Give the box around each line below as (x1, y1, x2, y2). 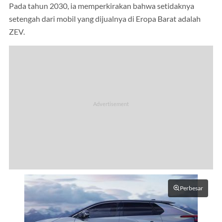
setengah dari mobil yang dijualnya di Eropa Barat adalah (9, 14, 201, 23)
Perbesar (180, 184, 203, 192)
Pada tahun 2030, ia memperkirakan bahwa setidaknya (9, 1, 194, 10)
